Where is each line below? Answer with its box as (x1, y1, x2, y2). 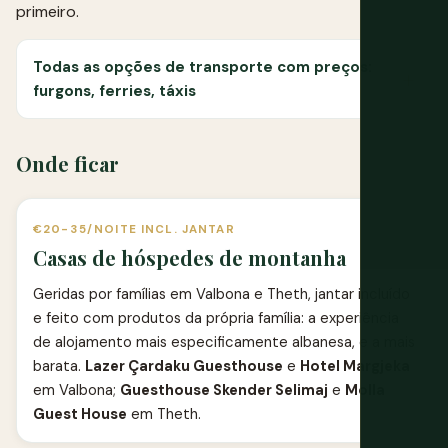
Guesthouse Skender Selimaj (120, 379, 328, 400)
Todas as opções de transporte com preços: (33, 56, 372, 77)
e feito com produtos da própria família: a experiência (33, 307, 399, 328)
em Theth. (127, 403, 201, 424)
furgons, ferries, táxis (33, 80, 196, 101)
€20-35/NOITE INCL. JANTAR (33, 221, 235, 237)
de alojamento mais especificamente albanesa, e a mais (33, 331, 415, 352)
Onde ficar (16, 149, 119, 177)
